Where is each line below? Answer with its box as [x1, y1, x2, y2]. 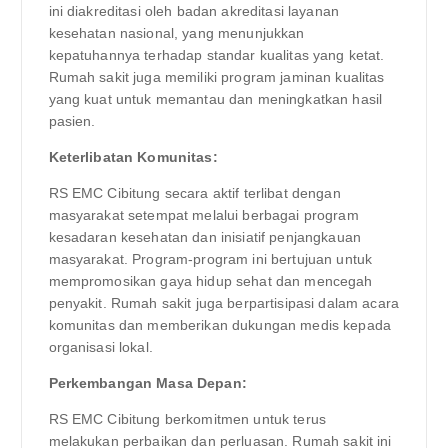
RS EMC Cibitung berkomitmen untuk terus [48, 411, 326, 428]
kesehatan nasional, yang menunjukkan [48, 24, 305, 41]
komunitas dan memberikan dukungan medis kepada [48, 317, 391, 334]
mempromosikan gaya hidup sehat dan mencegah [48, 273, 373, 290]
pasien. [48, 112, 96, 129]
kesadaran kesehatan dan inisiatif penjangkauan [48, 229, 361, 246]
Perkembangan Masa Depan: [48, 375, 247, 392]
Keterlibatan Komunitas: [48, 148, 218, 165]
